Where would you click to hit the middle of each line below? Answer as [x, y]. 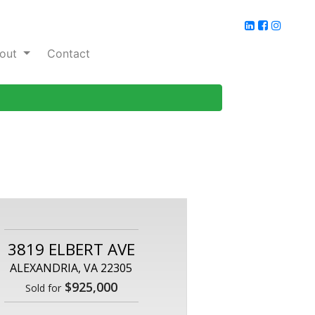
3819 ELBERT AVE [71, 250]
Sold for [43, 288]
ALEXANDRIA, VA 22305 [71, 268]
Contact [69, 53]
